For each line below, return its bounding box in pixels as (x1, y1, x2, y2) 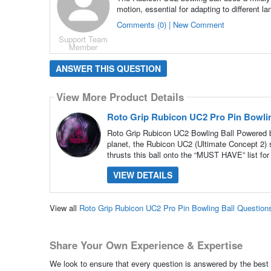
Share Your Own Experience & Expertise (49, 238, 243, 253)
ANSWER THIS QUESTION (55, 62, 161, 74)
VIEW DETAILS (113, 168, 172, 181)
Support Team (59, 33, 108, 45)
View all (49, 202, 79, 214)
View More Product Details (56, 90, 184, 105)
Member (69, 41, 98, 53)
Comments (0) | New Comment (116, 18, 224, 30)
